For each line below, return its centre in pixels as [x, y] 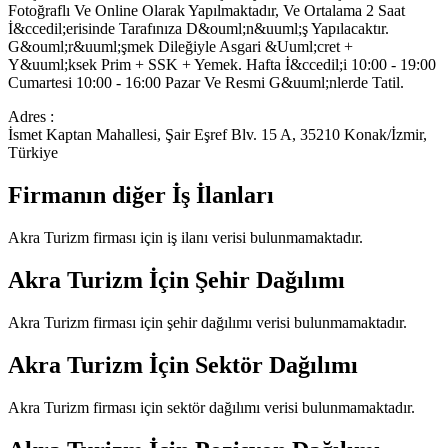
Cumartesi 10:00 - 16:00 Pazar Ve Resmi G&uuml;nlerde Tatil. [206, 83]
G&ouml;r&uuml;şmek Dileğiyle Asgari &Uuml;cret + [180, 47]
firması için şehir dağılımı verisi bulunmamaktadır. [248, 322]
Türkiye [33, 153]
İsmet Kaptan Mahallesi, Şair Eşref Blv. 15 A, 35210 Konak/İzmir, [217, 135]
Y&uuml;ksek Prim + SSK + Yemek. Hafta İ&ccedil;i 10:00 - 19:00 [222, 65]
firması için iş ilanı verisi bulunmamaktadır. [226, 237]
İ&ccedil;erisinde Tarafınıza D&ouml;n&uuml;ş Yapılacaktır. [198, 29]
